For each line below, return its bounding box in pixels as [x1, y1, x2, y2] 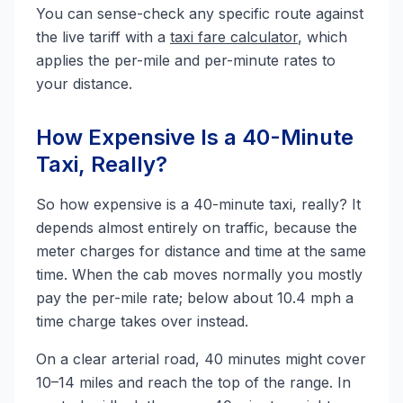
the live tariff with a [36, 28, 170, 46]
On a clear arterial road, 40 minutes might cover [36, 350, 366, 368]
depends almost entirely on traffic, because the [36, 219, 357, 237]
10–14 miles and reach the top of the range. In [36, 373, 351, 391]
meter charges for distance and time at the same [36, 242, 366, 260]
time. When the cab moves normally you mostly [36, 265, 363, 283]
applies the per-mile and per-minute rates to [36, 51, 336, 69]
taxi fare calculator [170, 28, 298, 46]
